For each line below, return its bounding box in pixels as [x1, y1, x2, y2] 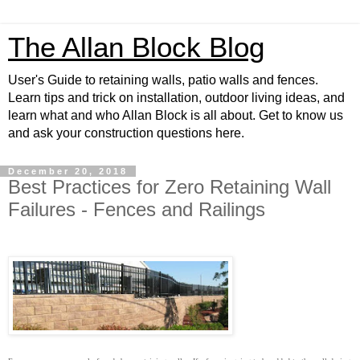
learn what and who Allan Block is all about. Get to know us [8, 108, 343, 122]
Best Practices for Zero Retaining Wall [8, 176, 331, 198]
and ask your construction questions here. [8, 126, 244, 140]
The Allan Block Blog [8, 32, 264, 63]
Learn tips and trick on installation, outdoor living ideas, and [8, 91, 345, 104]
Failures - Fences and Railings [8, 198, 265, 220]
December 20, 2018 [8, 166, 128, 176]
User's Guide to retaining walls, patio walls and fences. [8, 73, 318, 87]
